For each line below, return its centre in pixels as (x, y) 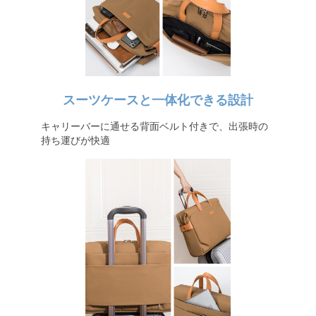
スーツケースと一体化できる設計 (158, 100)
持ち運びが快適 (75, 140)
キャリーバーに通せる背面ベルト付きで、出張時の (154, 126)
